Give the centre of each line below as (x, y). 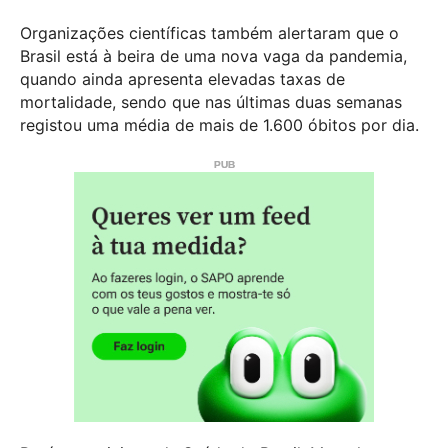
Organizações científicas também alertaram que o (209, 33)
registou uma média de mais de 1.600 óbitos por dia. (219, 125)
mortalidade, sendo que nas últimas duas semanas (211, 102)
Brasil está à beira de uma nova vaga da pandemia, (213, 56)
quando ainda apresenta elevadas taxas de (182, 79)
